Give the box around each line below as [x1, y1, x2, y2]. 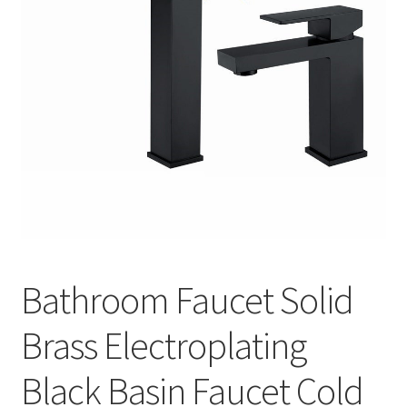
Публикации [20, 19, 101, 38]
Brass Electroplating [20, 321, 306, 369]
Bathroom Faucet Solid [20, 275, 353, 323]
